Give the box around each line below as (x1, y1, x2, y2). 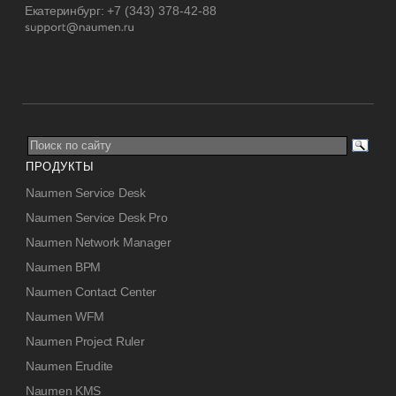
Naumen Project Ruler (26, 334, 145, 348)
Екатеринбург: (25, 4, 108, 18)
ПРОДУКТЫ (26, 160, 95, 173)
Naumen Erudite (26, 359, 114, 373)
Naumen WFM (26, 309, 105, 324)
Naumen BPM (26, 260, 102, 274)
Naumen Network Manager (26, 235, 171, 249)
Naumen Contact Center (26, 285, 157, 299)
